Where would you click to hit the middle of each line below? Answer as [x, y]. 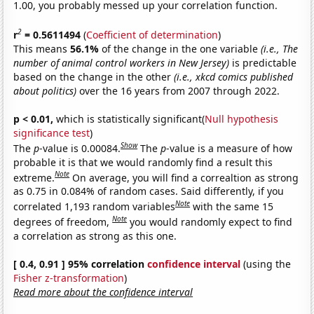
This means [42, 48]
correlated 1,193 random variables [95, 206]
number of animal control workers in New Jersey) [122, 62]
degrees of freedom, [63, 221]
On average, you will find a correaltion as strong [186, 177]
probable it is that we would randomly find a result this [143, 162]
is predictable [263, 62]
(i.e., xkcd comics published [234, 76]
